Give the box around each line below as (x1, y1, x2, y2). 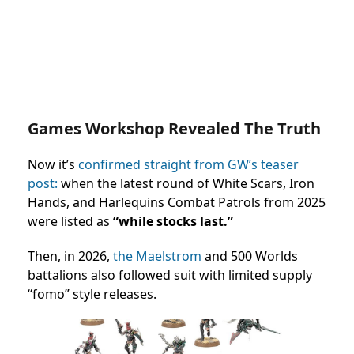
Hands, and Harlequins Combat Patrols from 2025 (28, 194, 326, 212)
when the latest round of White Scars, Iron (58, 175, 314, 193)
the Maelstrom (113, 247, 201, 265)
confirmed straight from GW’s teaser (78, 156, 299, 174)
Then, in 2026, (28, 247, 113, 265)
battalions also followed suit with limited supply (28, 266, 312, 284)
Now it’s (28, 156, 78, 174)
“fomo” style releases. (28, 285, 156, 303)
